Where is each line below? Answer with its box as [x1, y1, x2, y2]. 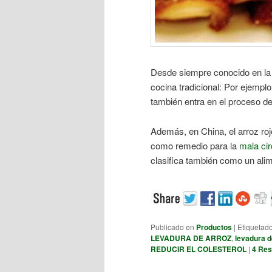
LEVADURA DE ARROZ [151, 233, 231, 244]
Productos [196, 222, 232, 233]
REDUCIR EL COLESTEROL [151, 243, 246, 255]
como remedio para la [151, 138, 239, 152]
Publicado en [151, 222, 194, 233]
